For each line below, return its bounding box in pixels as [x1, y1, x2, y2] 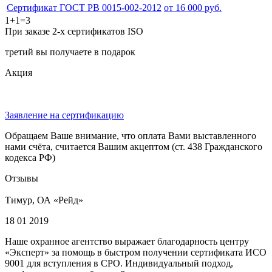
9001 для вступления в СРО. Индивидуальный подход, [5, 257, 233, 268]
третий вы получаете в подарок [5, 46, 135, 57]
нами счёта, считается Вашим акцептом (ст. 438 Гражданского [5, 141, 262, 152]
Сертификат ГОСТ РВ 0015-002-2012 [7, 2, 161, 13]
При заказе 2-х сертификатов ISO [5, 25, 143, 36]
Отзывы [5, 172, 38, 183]
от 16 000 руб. [164, 2, 222, 13]
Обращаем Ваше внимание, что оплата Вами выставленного [5, 130, 256, 141]
